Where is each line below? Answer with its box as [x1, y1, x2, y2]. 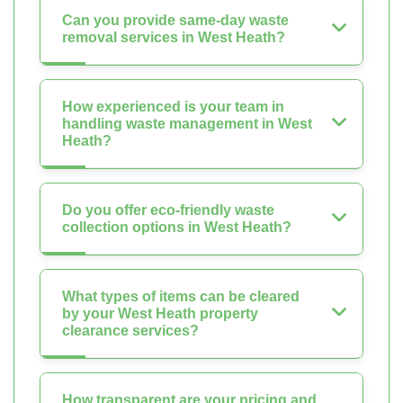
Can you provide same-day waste [62, 12, 289, 28]
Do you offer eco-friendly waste [62, 201, 274, 218]
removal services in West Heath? [62, 29, 285, 45]
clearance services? [62, 322, 199, 338]
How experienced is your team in [62, 98, 284, 114]
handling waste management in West [62, 115, 312, 131]
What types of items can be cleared [62, 288, 300, 304]
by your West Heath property [62, 305, 258, 321]
